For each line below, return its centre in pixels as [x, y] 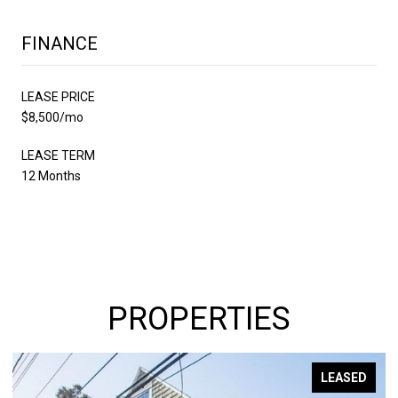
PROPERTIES [199, 318]
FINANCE [60, 43]
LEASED [344, 377]
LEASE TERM [58, 155]
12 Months [51, 175]
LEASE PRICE [58, 96]
